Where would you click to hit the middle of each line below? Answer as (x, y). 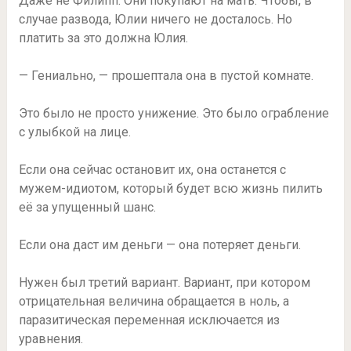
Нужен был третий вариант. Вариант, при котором (164, 283)
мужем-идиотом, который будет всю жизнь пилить (170, 189)
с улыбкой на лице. (74, 132)
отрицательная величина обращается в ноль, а (154, 302)
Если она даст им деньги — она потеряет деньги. (159, 245)
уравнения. (51, 339)
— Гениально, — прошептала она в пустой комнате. (166, 76)
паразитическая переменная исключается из (149, 320)
